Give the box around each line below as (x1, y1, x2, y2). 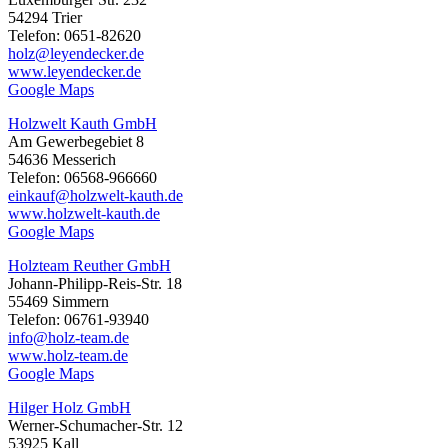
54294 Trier (8, 9, 82, 27)
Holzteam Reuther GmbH (8, 257, 171, 275)
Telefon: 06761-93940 (8, 311, 149, 329)
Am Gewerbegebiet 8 (8, 133, 144, 151)
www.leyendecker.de (8, 63, 141, 81)
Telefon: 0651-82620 (8, 27, 141, 45)
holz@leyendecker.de (8, 45, 144, 63)
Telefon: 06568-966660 (8, 169, 157, 187)
